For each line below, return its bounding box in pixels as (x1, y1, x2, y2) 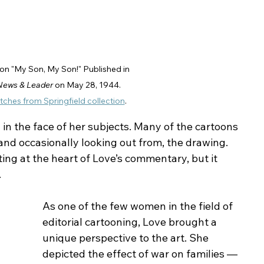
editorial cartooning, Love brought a (42, 214, 219, 229)
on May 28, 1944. (52, 79, 123, 90)
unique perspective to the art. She (42, 230, 211, 245)
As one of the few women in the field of (42, 199, 235, 213)
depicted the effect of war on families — (42, 246, 240, 260)
